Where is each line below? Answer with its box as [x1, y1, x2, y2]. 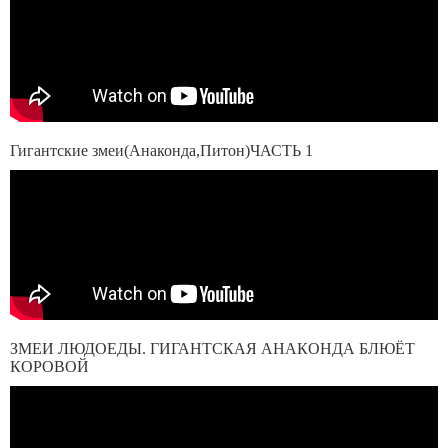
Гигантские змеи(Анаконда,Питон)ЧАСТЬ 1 [10, 142, 313, 159]
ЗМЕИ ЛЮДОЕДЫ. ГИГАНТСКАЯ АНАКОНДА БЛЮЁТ [10, 340, 415, 357]
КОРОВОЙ [10, 358, 89, 375]
